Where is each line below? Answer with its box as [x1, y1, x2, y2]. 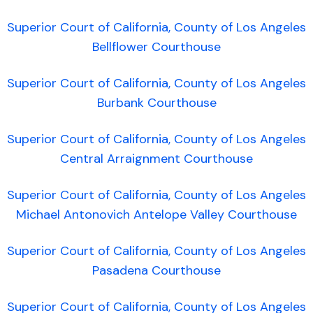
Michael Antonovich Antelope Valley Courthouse [16, 206, 297, 223]
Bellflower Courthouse [92, 38, 221, 55]
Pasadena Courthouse [92, 262, 221, 279]
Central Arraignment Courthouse [60, 150, 253, 167]
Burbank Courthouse [96, 94, 217, 111]
